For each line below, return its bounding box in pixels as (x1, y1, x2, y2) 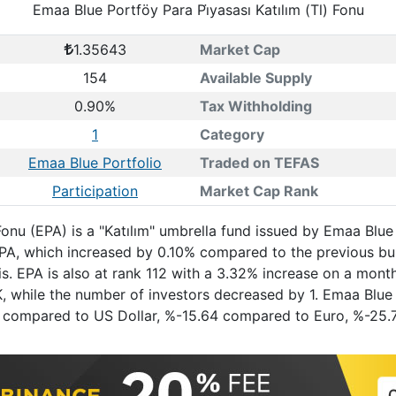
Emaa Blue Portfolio (28, 154, 162, 171)
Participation (52, 182, 138, 200)
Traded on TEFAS (199, 154, 319, 171)
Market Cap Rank (199, 182, 318, 200)
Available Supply (199, 69, 312, 87)
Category (199, 126, 264, 143)
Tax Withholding (199, 97, 312, 115)
